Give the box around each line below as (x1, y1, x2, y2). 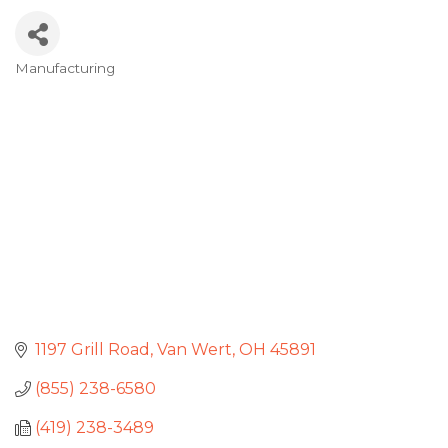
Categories (14, 70, 140, 99)
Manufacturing (15, 60, 115, 76)
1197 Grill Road (35, 340, 150, 360)
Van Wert (157, 340, 232, 360)
